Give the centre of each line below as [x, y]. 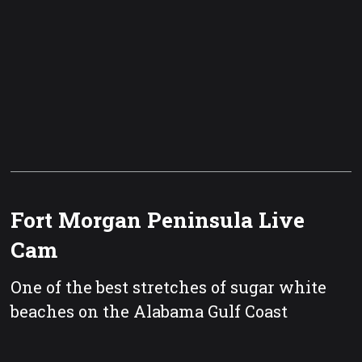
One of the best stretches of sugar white [169, 287]
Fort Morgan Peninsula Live [158, 219]
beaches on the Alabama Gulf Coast [149, 311]
